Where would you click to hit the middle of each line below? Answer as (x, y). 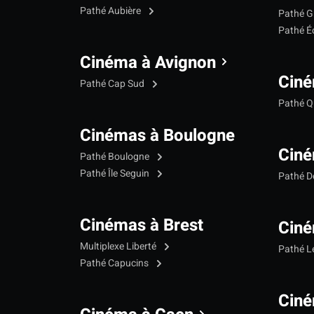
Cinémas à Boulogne (157, 135)
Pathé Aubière (111, 11)
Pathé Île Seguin (116, 173)
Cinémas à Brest (142, 225)
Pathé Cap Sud (113, 83)
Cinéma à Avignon (148, 62)
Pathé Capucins (115, 263)
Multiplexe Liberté (119, 246)
